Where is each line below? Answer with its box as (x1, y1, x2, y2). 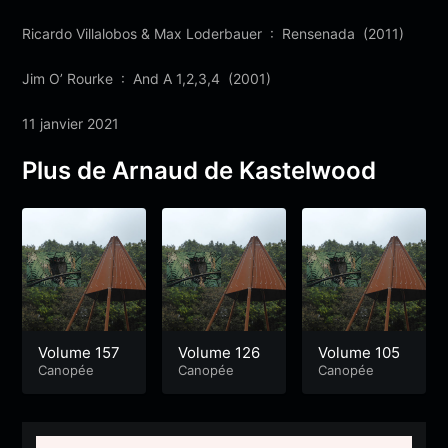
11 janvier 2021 (22, 114, 120, 132)
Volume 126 (178, 343, 261, 363)
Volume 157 (38, 343, 121, 363)
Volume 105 (317, 343, 400, 363)
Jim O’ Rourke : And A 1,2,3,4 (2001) (22, 69, 272, 87)
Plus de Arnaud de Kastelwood (22, 155, 377, 185)
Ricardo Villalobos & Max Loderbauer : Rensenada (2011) (22, 24, 405, 42)
